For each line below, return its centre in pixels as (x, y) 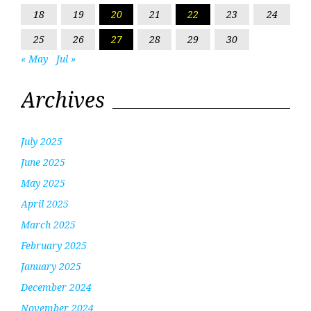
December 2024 (56, 287)
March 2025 (48, 224)
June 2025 (43, 162)
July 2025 (42, 141)
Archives (63, 99)
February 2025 (54, 245)
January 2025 (51, 266)
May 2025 (43, 183)
